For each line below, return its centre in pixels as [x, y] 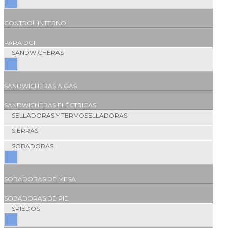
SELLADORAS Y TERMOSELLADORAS [69, 116]
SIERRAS [25, 131]
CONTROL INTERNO [35, 23]
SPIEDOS [26, 209]
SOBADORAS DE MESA [40, 179]
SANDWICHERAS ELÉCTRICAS [50, 105]
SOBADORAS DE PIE [36, 198]
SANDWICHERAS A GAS [40, 86]
